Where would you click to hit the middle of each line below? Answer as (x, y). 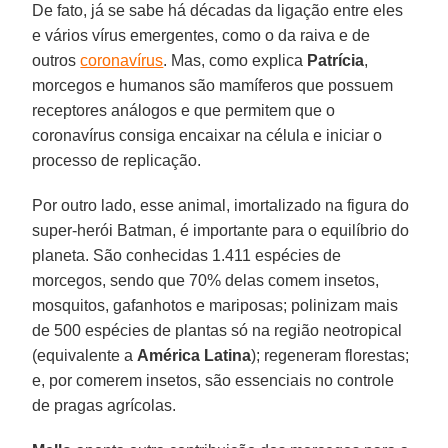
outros (56, 61)
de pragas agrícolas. (104, 406)
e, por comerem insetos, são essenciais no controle (213, 381)
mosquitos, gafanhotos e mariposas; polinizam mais (215, 306)
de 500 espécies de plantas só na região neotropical (217, 331)
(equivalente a (85, 356)
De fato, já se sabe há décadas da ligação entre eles (218, 11)
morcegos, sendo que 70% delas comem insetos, (206, 281)
